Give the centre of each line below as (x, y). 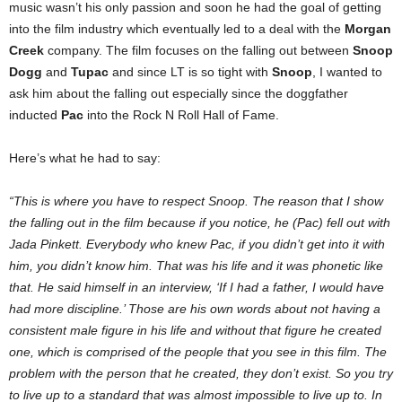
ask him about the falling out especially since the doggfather (179, 94)
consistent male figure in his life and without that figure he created (195, 331)
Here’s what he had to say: (85, 158)
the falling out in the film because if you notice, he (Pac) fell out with (200, 223)
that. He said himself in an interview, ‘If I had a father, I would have (197, 288)
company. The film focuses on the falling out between (198, 51)
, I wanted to (347, 72)
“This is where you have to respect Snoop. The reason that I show (196, 201)
